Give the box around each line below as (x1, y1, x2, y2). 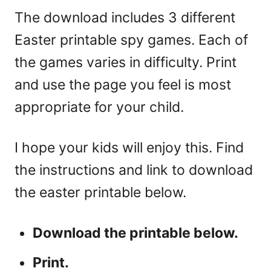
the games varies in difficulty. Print (15, 54, 237, 71)
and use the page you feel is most (15, 76, 231, 94)
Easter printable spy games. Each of (15, 31, 248, 49)
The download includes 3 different (15, 9, 235, 27)
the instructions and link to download (15, 162, 253, 179)
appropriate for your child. (15, 99, 184, 116)
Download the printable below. (33, 224, 238, 242)
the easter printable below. (15, 184, 186, 201)
